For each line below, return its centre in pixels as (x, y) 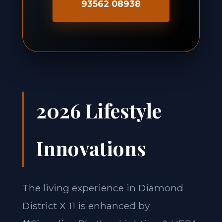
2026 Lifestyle (99, 110)
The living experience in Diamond (103, 188)
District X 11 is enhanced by (86, 206)
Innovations (91, 148)
